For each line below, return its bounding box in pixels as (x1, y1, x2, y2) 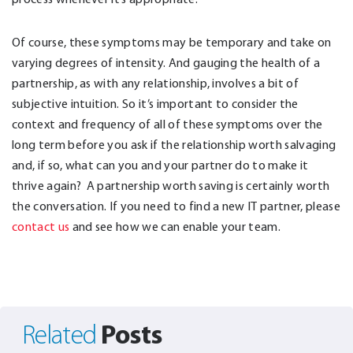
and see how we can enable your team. (69, 218, 281, 234)
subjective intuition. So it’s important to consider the (12, 95, 299, 111)
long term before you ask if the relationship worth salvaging (12, 136, 336, 152)
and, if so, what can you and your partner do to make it (12, 157, 309, 173)
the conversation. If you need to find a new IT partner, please (12, 198, 340, 214)
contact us (12, 218, 70, 234)
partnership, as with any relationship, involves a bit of (12, 75, 299, 91)
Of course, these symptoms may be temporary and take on (12, 34, 332, 50)
